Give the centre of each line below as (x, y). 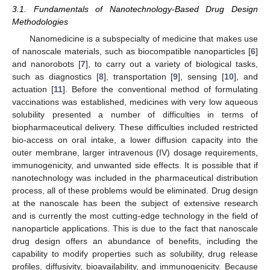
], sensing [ (201, 77)
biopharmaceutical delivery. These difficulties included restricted (135, 127)
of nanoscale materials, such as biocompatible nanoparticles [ (131, 51)
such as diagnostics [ (55, 77)
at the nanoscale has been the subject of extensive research (135, 203)
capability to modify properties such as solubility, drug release (135, 254)
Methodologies (40, 21)
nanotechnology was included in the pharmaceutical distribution (135, 178)
